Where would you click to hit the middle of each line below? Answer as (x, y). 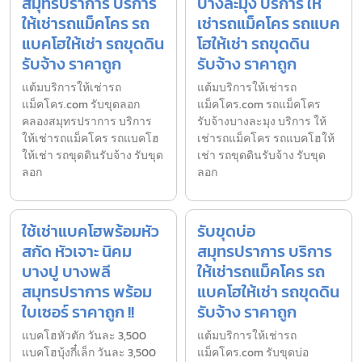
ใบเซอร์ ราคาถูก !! (78, 311)
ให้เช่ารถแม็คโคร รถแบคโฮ (90, 138)
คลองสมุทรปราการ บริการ (87, 121)
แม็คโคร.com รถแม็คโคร (259, 104)
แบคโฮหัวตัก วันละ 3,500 (84, 335)
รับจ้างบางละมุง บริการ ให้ (262, 121)
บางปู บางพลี (66, 271)
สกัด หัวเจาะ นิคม (77, 251)
